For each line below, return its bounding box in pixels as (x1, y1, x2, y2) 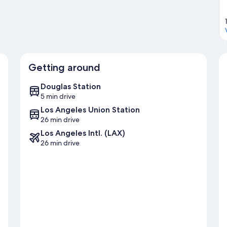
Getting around (28, 61, 100, 74)
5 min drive (41, 92, 75, 101)
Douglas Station (41, 82, 101, 92)
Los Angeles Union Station (41, 105, 140, 115)
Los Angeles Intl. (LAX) (41, 128, 125, 138)
